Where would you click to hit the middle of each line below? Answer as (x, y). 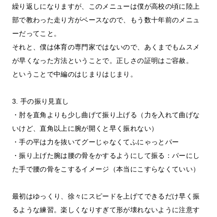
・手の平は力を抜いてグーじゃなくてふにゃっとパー (95, 142)
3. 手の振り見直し (40, 101)
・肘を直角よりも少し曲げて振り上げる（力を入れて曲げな (106, 115)
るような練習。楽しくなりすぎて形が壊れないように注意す (106, 210)
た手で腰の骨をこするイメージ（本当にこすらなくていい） (106, 169)
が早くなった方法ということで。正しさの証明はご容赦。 (102, 61)
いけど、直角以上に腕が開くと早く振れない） (85, 128)
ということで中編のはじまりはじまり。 (75, 74)
